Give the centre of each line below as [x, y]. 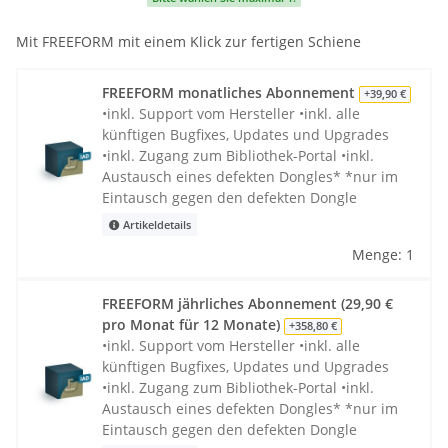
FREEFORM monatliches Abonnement [230, 93]
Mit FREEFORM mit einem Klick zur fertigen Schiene [188, 42]
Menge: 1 [383, 255]
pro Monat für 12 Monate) [193, 325]
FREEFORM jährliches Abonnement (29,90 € [247, 304]
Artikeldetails [155, 224]
